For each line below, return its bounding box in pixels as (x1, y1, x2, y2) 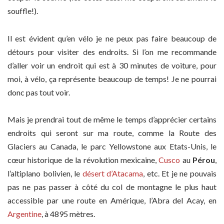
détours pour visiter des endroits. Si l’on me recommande (7, 46, 216, 56)
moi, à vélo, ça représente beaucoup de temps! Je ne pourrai (7, 73, 216, 83)
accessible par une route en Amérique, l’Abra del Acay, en (7, 195, 216, 205)
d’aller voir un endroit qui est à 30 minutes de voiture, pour (7, 60, 216, 70)
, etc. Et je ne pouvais (143, 168, 217, 178)
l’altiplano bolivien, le (7, 168, 82, 178)
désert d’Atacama (82, 168, 143, 178)
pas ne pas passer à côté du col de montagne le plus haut (7, 181, 216, 191)
